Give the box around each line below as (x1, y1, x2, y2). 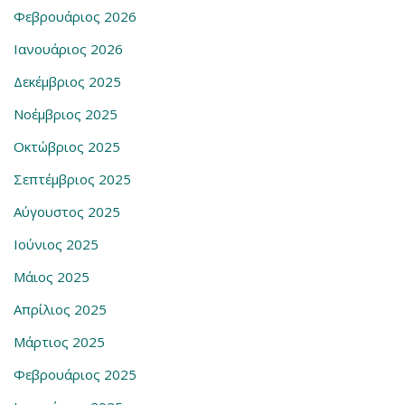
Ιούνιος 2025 (14, 235, 99, 253)
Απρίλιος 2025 (14, 300, 107, 318)
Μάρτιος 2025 (14, 333, 105, 351)
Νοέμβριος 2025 (14, 105, 118, 123)
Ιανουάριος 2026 (14, 40, 123, 58)
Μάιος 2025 (14, 268, 89, 286)
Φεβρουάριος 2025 (14, 365, 137, 383)
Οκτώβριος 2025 (14, 137, 120, 155)
